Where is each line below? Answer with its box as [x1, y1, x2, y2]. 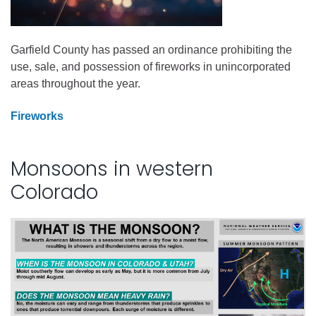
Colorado [11, 178, 98, 206]
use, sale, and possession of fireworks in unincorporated [11, 60, 291, 73]
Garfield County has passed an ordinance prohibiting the [11, 43, 292, 56]
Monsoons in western [11, 154, 213, 183]
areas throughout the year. [11, 77, 140, 90]
